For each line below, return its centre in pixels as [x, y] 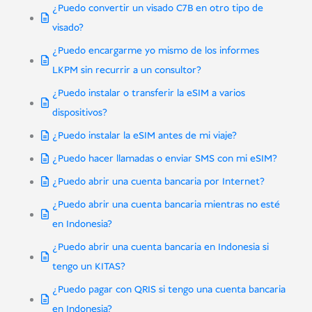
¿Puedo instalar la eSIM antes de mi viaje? [144, 136]
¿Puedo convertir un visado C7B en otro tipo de [157, 9]
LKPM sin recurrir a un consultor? [126, 71]
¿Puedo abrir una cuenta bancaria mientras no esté [166, 205]
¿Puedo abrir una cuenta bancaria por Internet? [158, 182]
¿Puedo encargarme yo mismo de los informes [155, 51]
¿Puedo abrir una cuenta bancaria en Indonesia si [160, 248]
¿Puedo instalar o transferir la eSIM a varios [148, 94]
